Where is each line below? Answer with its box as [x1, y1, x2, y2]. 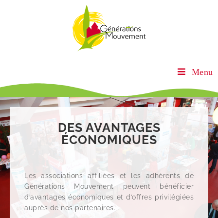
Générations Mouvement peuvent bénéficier [24, 182, 194, 190]
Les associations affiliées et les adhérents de [24, 172, 194, 180]
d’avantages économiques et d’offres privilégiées [24, 193, 194, 201]
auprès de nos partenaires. [24, 204, 118, 212]
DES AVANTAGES [57, 120, 161, 135]
